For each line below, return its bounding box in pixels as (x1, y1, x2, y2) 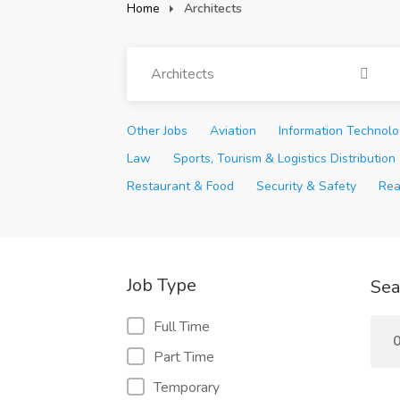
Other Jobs (127, 122, 187, 139)
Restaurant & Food (127, 178, 234, 195)
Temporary (154, 378, 220, 397)
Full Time (154, 317, 210, 337)
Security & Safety (256, 178, 357, 195)
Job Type (127, 273, 196, 297)
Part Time (154, 347, 214, 367)
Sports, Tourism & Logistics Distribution (173, 150, 396, 167)
